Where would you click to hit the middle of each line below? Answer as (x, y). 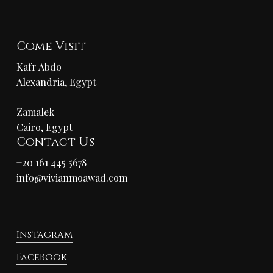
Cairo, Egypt (44, 127)
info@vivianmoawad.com (72, 177)
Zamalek (35, 112)
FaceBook (41, 257)
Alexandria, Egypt (56, 82)
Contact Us (55, 142)
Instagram (44, 235)
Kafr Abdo (39, 66)
